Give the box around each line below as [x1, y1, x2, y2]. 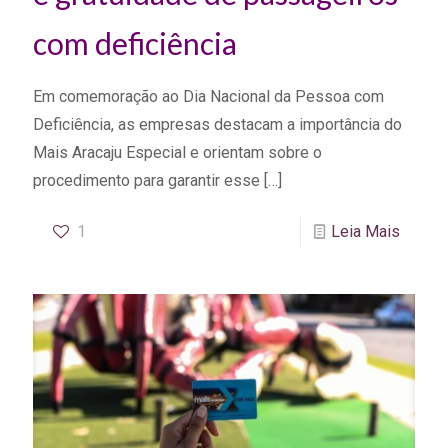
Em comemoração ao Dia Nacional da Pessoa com [33, 87, 384, 107]
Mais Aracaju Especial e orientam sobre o [33, 143, 322, 163]
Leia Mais [331, 222, 400, 242]
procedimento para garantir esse [33, 171, 260, 191]
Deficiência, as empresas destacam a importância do [33, 115, 402, 135]
